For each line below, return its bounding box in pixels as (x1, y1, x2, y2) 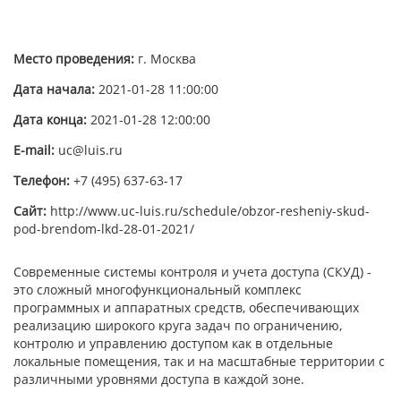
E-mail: (13, 141, 58, 158)
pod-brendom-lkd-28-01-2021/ (13, 220, 194, 237)
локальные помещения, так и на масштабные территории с (13, 353, 385, 370)
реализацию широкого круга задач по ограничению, (13, 317, 342, 334)
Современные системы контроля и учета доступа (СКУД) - (13, 263, 371, 280)
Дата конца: (13, 111, 90, 128)
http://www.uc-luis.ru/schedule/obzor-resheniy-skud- (50, 202, 370, 219)
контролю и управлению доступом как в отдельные (13, 335, 333, 352)
